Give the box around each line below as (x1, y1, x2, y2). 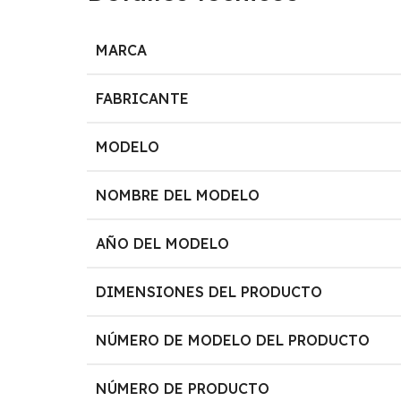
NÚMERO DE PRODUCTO (96, 379, 270, 397)
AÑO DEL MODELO (96, 234, 230, 252)
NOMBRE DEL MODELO (96, 185, 260, 204)
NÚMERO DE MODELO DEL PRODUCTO (96, 330, 371, 349)
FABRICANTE (96, 89, 190, 107)
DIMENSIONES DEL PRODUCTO (96, 282, 323, 301)
